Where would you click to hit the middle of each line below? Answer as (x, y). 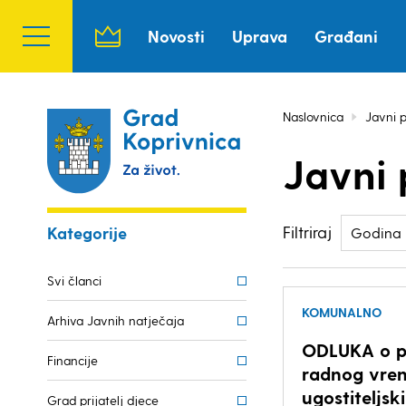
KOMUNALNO (342, 312)
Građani (346, 36)
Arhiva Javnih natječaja (116, 320)
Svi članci (74, 280)
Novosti (176, 36)
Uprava (260, 36)
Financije (72, 360)
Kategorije (87, 232)
